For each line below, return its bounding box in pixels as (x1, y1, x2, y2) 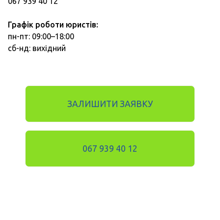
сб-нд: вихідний (8, 44, 66, 53)
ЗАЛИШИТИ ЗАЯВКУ (67, 99, 153, 109)
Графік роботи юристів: (8, 20, 98, 29)
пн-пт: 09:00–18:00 (8, 32, 74, 41)
